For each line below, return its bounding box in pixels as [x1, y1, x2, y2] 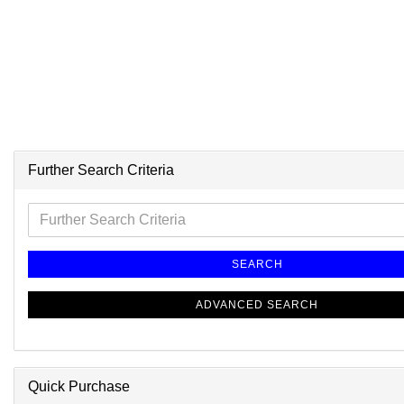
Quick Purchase [28, 379, 130, 394]
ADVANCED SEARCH [196, 298, 318, 311]
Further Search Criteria [28, 162, 174, 178]
